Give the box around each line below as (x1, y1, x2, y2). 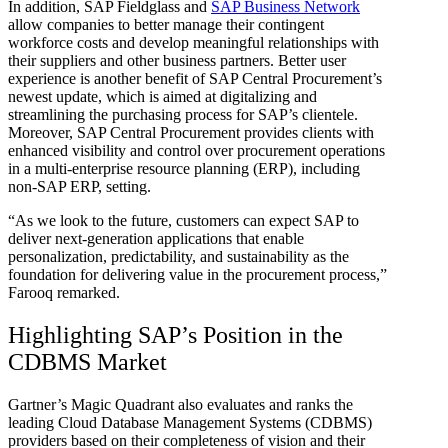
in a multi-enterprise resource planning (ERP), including (8, 160, 360, 178)
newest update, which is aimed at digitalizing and (8, 88, 317, 106)
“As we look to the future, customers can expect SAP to (8, 212, 359, 230)
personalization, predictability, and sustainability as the (8, 248, 349, 266)
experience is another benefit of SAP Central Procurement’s (8, 70, 382, 88)
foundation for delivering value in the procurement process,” (8, 266, 387, 284)
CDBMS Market (8, 349, 167, 376)
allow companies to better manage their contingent (8, 16, 324, 34)
